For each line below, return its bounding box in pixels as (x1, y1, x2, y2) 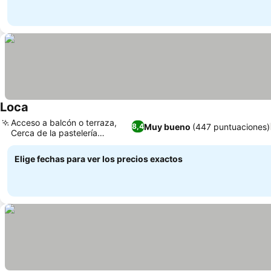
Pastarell (11, 138, 45, 148)
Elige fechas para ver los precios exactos (15, 154, 183, 164)
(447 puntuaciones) (192, 121, 270, 132)
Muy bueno (143, 121, 191, 132)
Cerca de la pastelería (11, 128, 97, 138)
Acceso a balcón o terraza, (11, 117, 117, 128)
